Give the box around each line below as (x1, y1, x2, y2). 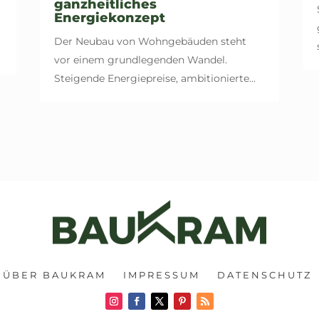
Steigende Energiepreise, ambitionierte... (53, 72, 256, 85)
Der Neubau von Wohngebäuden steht (53, 35, 246, 48)
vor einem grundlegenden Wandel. (53, 53, 227, 67)
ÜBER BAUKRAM (3, 268, 106, 281)
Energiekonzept (53, 10, 165, 26)
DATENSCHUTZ (217, 268, 312, 281)
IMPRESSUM (123, 268, 200, 281)
